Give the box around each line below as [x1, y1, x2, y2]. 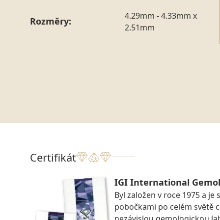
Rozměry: [30, 15, 71, 27]
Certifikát [30, 149, 76, 165]
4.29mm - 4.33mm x [124, 10, 197, 21]
